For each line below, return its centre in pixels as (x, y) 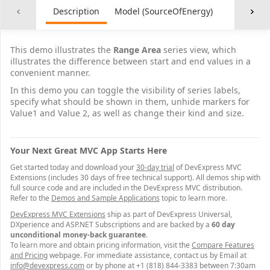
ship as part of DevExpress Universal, (169, 214)
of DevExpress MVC (208, 167)
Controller (248, 11)
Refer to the (31, 198)
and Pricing (29, 255)
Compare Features (223, 245)
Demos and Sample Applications (105, 198)
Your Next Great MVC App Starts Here (89, 150)
